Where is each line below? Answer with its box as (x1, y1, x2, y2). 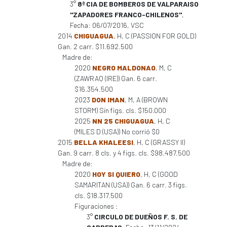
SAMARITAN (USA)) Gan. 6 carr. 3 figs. (74, 180, 187, 189)
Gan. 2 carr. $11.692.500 (58, 42, 133, 51)
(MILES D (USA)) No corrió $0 (74, 127, 160, 136)
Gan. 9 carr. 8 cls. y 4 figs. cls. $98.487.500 (58, 148, 190, 157)
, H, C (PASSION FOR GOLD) (113, 31, 196, 40)
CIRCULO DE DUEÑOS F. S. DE (94, 212, 187, 221)
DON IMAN (92, 95, 125, 104)
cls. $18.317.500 (74, 191, 123, 200)
